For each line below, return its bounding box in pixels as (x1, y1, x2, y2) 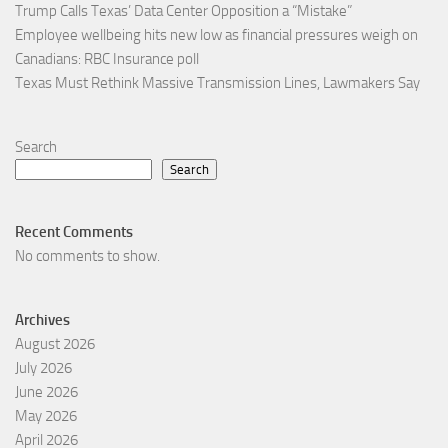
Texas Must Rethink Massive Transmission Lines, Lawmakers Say (15, 74, 420, 93)
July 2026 (15, 359, 72, 378)
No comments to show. (15, 247, 160, 266)
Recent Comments (15, 223, 133, 242)
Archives (15, 311, 70, 330)
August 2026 (15, 335, 95, 354)
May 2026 (15, 407, 77, 426)
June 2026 (15, 383, 78, 402)
